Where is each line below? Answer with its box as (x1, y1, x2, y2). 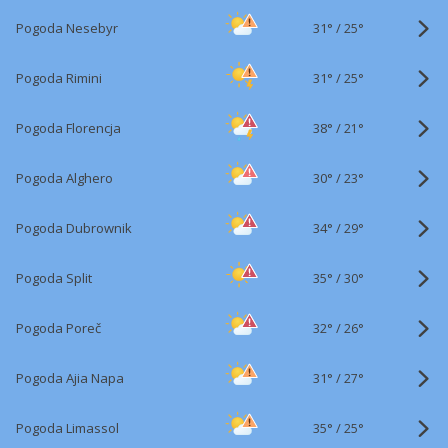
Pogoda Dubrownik (16, 219, 132, 237)
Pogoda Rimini (16, 69, 102, 87)
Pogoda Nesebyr (16, 19, 118, 37)
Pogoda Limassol (16, 419, 119, 437)
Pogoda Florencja (16, 119, 121, 137)
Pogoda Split (16, 269, 92, 287)
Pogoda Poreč (16, 319, 101, 337)
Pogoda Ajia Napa (16, 369, 124, 387)
